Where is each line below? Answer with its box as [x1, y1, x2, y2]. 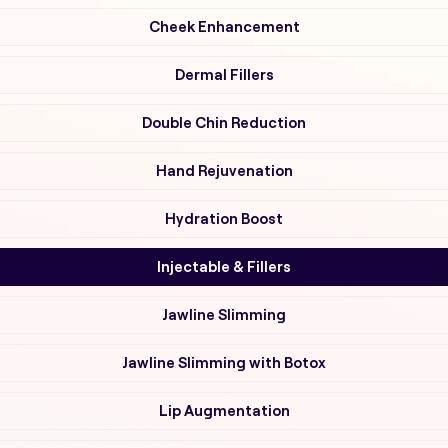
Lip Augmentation [158, 402, 290, 419]
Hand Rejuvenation [155, 162, 293, 179]
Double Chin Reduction [142, 114, 306, 131]
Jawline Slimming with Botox [122, 354, 326, 371]
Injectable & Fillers [157, 258, 291, 275]
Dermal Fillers [174, 66, 274, 83]
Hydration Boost [165, 210, 283, 227]
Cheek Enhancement [148, 18, 300, 35]
